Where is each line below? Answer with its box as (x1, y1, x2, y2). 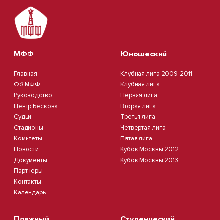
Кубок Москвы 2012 (120, 145, 179, 154)
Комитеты (14, 135, 42, 143)
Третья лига (120, 113, 155, 121)
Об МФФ (14, 81, 40, 89)
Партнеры (14, 167, 43, 175)
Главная (14, 70, 37, 78)
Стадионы (14, 124, 43, 132)
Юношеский (120, 49, 167, 59)
